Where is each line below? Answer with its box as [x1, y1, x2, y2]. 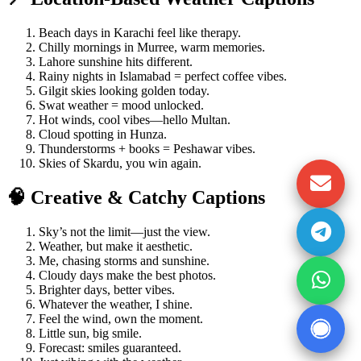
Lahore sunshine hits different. [39, 54, 193, 68]
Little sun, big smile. [39, 326, 142, 340]
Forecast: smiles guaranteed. [39, 340, 181, 355]
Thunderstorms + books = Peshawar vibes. [39, 141, 255, 156]
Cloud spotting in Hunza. [39, 127, 167, 141]
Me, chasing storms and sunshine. [39, 253, 210, 268]
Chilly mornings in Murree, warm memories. [39, 39, 265, 54]
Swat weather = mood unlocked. [39, 98, 204, 112]
